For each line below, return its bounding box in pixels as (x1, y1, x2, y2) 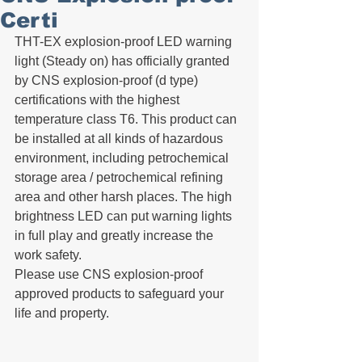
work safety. (15, 248, 82, 262)
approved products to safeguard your (15, 287, 227, 301)
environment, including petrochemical (15, 151, 232, 165)
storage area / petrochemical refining (15, 170, 226, 184)
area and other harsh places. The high (15, 190, 235, 204)
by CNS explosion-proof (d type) (15, 74, 201, 87)
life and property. (15, 306, 109, 320)
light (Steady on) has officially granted (15, 54, 233, 68)
